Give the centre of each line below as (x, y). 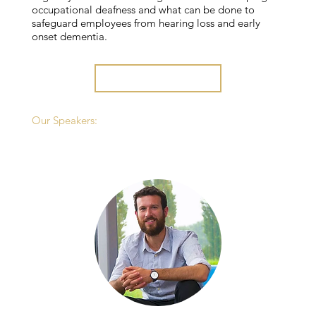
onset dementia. (69, 36)
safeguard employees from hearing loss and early (146, 23)
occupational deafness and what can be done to (143, 9)
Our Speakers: (64, 120)
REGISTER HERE (158, 78)
